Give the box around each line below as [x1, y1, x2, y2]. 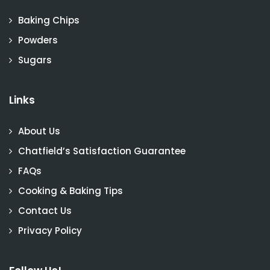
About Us [18, 124, 60, 137]
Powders [18, 33, 58, 46]
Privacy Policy [18, 224, 82, 237]
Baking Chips [18, 13, 80, 27]
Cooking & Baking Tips [18, 184, 123, 197]
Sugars [18, 53, 52, 66]
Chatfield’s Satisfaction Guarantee [18, 144, 186, 157]
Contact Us [18, 204, 72, 217]
